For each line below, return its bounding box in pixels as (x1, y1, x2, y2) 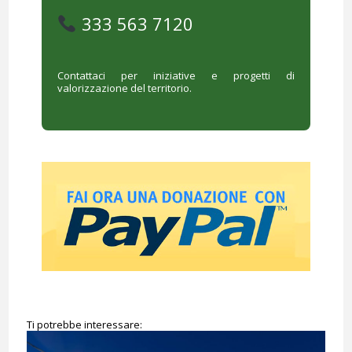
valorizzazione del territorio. (57, 81, 192, 96)
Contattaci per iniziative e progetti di (57, 68, 295, 83)
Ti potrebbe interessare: (26, 317, 142, 332)
